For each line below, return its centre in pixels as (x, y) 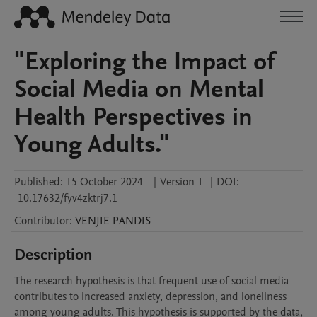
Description (53, 255)
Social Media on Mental (139, 89)
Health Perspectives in (133, 117)
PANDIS (132, 221)
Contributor (42, 221)
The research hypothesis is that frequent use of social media (151, 281)
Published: (39, 182)
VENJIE (92, 221)
